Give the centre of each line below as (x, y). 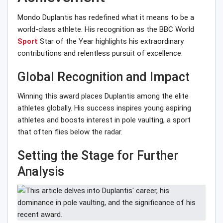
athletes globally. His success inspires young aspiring (104, 108)
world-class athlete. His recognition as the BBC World (106, 30)
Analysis (41, 172)
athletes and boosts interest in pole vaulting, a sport (104, 120)
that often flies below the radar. (70, 132)
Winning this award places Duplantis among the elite (103, 96)
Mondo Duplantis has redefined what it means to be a (106, 18)
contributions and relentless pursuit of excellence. (100, 54)
